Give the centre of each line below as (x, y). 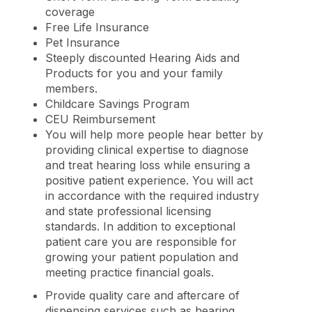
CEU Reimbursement (100, 119)
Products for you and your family (134, 73)
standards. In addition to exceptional (140, 226)
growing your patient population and (142, 257)
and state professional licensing (128, 211)
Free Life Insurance (99, 27)
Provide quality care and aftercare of (142, 295)
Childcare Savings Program (117, 103)
